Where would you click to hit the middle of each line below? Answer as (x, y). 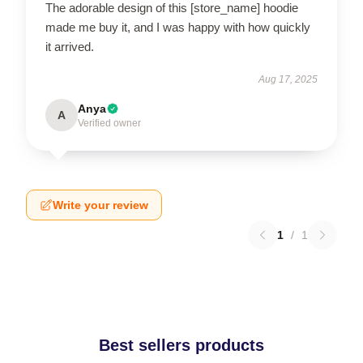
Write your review (100, 205)
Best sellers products (181, 345)
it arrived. (70, 46)
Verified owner (109, 123)
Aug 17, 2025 (288, 79)
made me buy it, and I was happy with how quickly (178, 27)
